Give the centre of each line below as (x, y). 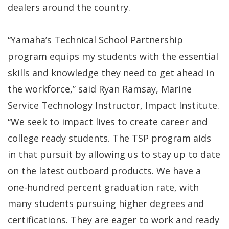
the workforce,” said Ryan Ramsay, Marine (100, 89)
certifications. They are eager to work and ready (113, 220)
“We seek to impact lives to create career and (108, 121)
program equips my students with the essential (113, 56)
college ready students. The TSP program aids (109, 138)
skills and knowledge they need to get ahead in (111, 72)
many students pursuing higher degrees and (106, 203)
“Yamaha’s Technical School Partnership (95, 40)
